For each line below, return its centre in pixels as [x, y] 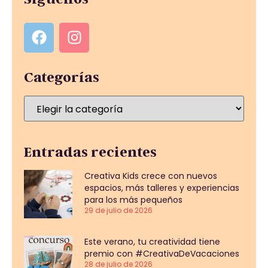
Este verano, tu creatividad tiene [152, 241]
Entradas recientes [90, 151]
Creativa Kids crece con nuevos [150, 176]
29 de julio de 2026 [118, 210]
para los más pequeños [133, 200]
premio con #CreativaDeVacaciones [162, 253]
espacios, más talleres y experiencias [162, 188]
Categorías [62, 77]
